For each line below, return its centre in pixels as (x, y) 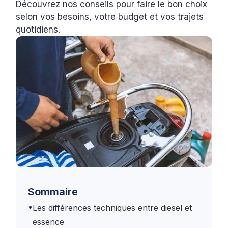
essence (50, 222)
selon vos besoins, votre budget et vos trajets (110, 17)
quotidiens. (38, 30)
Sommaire (53, 192)
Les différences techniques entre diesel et (112, 207)
